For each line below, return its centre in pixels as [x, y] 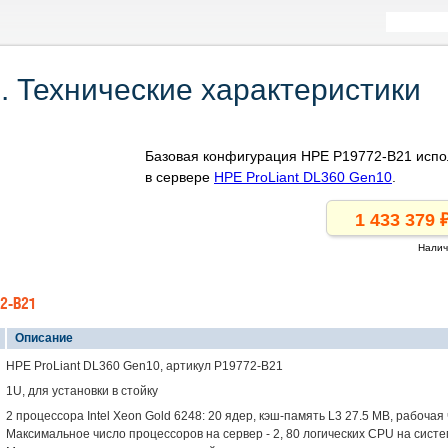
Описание [42, 338]
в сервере [179, 177]
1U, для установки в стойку [82, 391]
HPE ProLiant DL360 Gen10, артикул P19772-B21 [144, 366]
